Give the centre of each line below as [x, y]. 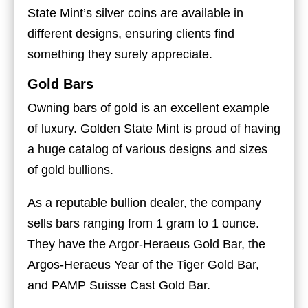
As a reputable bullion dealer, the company [144, 202]
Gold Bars [60, 84]
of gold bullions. [70, 169]
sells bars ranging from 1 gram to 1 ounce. [143, 223]
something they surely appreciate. [120, 54]
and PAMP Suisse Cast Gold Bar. [119, 285]
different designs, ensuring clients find [131, 33]
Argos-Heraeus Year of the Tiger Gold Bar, [143, 264]
